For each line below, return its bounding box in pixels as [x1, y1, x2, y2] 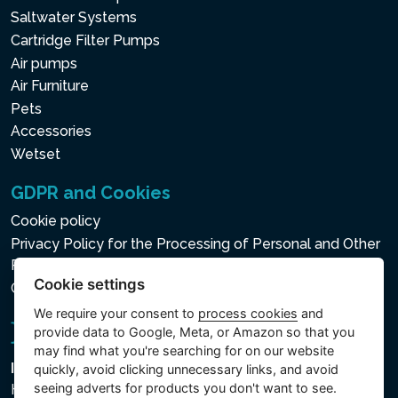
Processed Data [11, 257, 118, 275]
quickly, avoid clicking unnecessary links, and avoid [34, 362, 339, 378]
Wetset [11, 145, 60, 163]
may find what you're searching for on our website [34, 343, 335, 359]
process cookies [198, 306, 298, 322]
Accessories [11, 123, 92, 140]
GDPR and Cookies [11, 182, 171, 204]
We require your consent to [34, 306, 199, 322]
